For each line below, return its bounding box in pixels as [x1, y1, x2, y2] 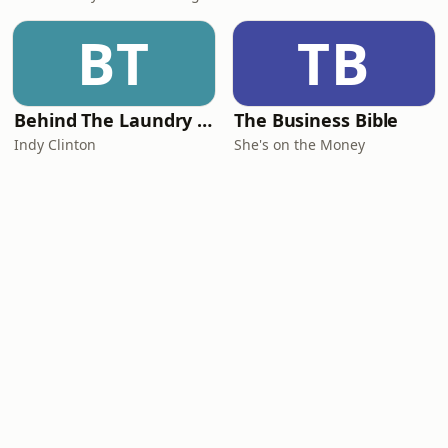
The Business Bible [234, 108, 399, 132]
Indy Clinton [14, 135, 96, 154]
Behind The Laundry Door [197, 108, 213, 132]
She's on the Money [234, 135, 365, 154]
